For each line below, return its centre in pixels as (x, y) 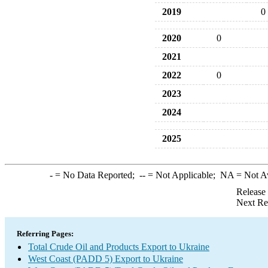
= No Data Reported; (96, 175)
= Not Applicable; (182, 175)
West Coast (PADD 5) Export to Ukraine (106, 259)
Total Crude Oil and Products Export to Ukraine (119, 247)
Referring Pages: (45, 234)
